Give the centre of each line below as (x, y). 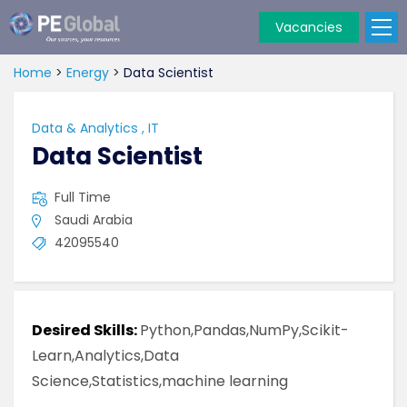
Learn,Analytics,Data (105, 356)
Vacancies (309, 27)
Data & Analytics (85, 128)
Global (27, 64)
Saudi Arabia (94, 220)
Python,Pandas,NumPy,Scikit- (244, 330)
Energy (88, 73)
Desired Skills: (86, 330)
